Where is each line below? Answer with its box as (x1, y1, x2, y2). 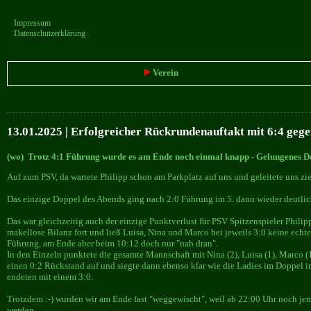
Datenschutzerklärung (14, 28, 85, 38)
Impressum (14, 18, 51, 28)
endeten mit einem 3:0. (7, 271, 93, 282)
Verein (151, 67, 178, 78)
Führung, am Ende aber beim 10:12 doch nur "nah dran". (7, 237, 218, 249)
